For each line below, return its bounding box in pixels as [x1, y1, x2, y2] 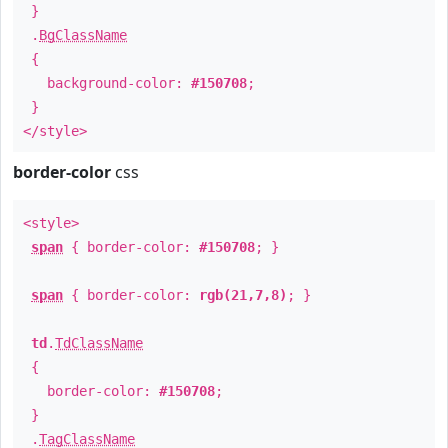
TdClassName [55, 335, 143, 351]
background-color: [23, 75, 191, 91]
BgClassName [39, 27, 127, 43]
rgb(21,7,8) [199, 287, 287, 303]
